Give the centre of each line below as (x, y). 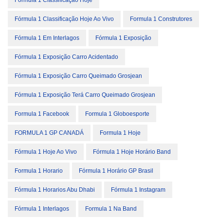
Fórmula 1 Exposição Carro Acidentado (66, 57)
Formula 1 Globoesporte (117, 114)
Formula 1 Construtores (161, 19)
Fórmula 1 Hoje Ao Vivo (46, 152)
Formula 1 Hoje (120, 133)
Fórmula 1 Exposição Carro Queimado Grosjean (78, 76)
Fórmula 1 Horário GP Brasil (116, 171)
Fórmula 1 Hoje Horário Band (132, 152)
